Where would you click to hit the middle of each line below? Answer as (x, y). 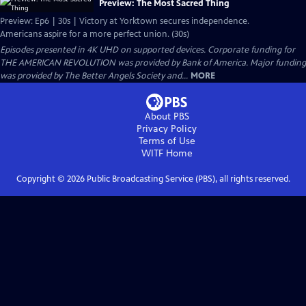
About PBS (167, 116)
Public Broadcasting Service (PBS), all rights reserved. (187, 179)
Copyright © (41, 179)
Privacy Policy (167, 129)
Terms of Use (167, 141)
